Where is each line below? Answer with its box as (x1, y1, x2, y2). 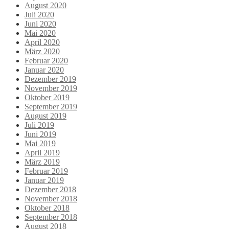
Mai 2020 (25, 29, 56, 38)
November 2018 (25, 194, 77, 203)
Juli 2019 (25, 121, 54, 130)
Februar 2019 (25, 167, 68, 176)
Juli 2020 (25, 10, 54, 19)
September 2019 (25, 102, 77, 111)
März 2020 (25, 47, 60, 56)
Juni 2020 (25, 19, 56, 29)
